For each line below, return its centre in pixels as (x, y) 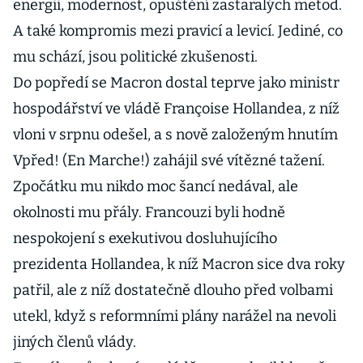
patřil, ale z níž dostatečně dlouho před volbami (173, 290)
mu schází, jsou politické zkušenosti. (135, 57)
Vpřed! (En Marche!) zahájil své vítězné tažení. (169, 160)
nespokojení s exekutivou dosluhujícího (145, 238)
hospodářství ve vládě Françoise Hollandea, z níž (176, 109)
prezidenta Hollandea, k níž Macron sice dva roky (179, 264)
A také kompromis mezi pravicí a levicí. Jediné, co (178, 31)
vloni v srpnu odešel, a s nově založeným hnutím (175, 135)
